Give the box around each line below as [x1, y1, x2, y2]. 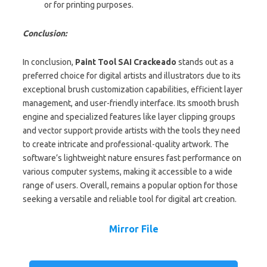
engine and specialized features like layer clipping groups [23, 111, 235, 122]
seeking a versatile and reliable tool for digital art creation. [23, 194, 237, 204]
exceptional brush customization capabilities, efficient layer [23, 84, 243, 94]
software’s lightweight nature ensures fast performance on [23, 153, 241, 163]
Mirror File [108, 223, 159, 234]
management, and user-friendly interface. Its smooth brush [23, 98, 239, 108]
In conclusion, [23, 57, 75, 67]
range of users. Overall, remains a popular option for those [23, 180, 238, 190]
